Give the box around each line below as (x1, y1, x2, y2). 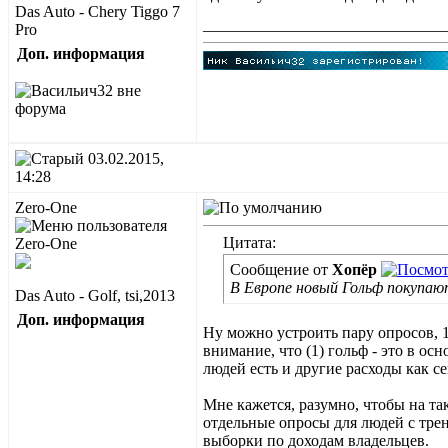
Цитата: (223, 234, 276, 251)
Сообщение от (230, 261, 332, 278)
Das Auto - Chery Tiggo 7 (15, 3, 180, 20)
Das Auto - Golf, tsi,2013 (15, 287, 175, 304)
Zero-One (15, 199, 77, 216)
